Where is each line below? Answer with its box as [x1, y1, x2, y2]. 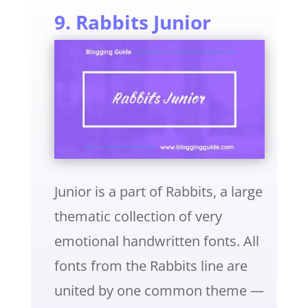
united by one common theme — [54, 280, 264, 300]
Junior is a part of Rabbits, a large [54, 181, 263, 201]
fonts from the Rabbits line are [54, 256, 247, 275]
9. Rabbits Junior [54, 9, 211, 36]
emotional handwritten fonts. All [54, 231, 259, 250]
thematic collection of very [54, 206, 222, 225]
